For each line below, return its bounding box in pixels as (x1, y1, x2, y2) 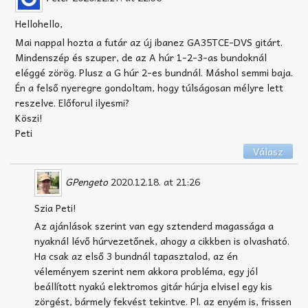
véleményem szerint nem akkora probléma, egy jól (34, 263, 258, 279)
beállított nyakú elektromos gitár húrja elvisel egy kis (34, 278, 272, 294)
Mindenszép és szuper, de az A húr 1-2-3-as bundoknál (15, 49, 267, 65)
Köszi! (15, 109, 43, 125)
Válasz (253, 143, 283, 159)
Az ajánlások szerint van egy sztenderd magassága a (34, 218, 274, 234)
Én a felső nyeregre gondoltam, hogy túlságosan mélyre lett (15, 79, 283, 95)
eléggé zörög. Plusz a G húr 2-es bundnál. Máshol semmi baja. (15, 64, 293, 80)
